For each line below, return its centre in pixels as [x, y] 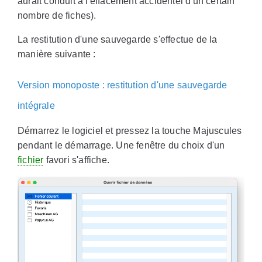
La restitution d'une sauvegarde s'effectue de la [118, 39]
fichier [31, 160]
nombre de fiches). [57, 15]
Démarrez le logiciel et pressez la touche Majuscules [130, 131]
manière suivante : [57, 54]
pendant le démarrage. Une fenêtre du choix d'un [121, 145]
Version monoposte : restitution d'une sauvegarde [123, 85]
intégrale [36, 106]
